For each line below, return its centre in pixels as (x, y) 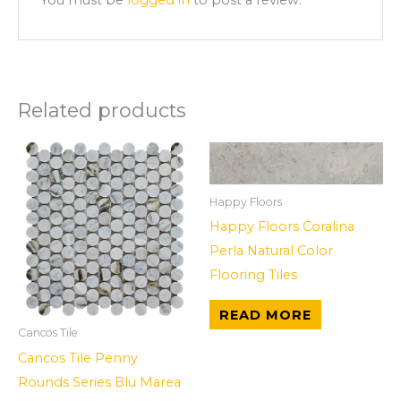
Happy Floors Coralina (282, 226)
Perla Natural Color (271, 250)
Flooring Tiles (253, 274)
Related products (102, 111)
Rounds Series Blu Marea (99, 382)
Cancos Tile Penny (78, 358)
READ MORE (265, 315)
